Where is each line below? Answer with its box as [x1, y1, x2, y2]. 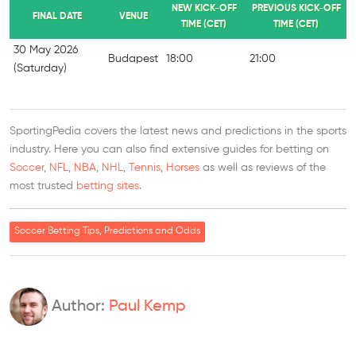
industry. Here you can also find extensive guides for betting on [10, 144, 329, 156]
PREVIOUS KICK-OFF [251, 4, 341, 14]
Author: [48, 299, 109, 315]
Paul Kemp [109, 299, 186, 315]
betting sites [76, 180, 139, 192]
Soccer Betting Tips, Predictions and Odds [14, 226, 200, 237]
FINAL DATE [32, 12, 82, 22]
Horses [166, 162, 199, 174]
